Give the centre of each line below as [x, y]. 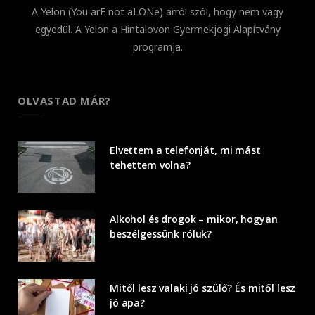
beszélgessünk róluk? [161, 233]
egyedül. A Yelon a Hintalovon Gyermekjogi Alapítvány [157, 29]
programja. [157, 46]
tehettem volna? [150, 165]
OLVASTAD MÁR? [64, 100]
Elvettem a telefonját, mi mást [185, 150]
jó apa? [128, 302]
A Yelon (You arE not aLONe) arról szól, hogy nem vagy [157, 11]
